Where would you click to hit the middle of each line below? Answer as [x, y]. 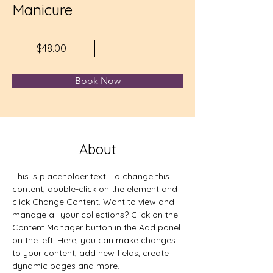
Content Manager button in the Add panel [97, 227]
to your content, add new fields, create [92, 253]
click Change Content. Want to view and [94, 201]
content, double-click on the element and [96, 189]
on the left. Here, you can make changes [95, 240]
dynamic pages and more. [66, 265]
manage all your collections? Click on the [96, 214]
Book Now [97, 80]
